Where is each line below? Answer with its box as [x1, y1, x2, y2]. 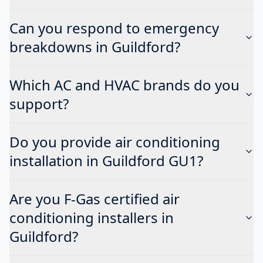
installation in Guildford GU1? [9, 151, 203, 170]
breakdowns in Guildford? [9, 37, 180, 56]
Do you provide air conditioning [9, 132, 220, 151]
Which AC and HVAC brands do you [9, 75, 240, 95]
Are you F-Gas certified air [9, 189, 180, 208]
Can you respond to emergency [9, 18, 219, 38]
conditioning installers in [9, 208, 174, 227]
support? [9, 94, 69, 113]
